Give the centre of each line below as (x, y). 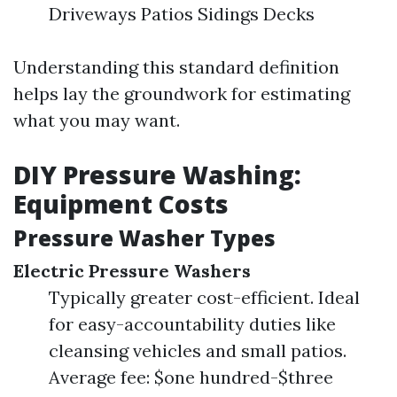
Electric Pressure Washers (132, 271)
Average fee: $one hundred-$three (191, 377)
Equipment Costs (121, 204)
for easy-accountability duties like (192, 324)
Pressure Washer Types (144, 238)
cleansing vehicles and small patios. (198, 350)
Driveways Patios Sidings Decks (182, 14)
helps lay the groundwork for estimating (182, 93)
